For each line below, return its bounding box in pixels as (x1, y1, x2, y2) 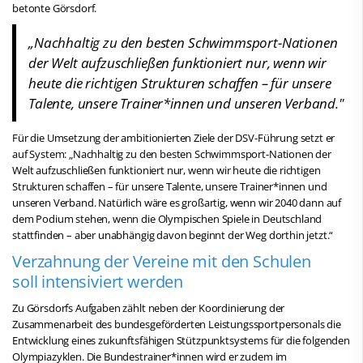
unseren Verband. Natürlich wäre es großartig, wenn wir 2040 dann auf (12, 194, 342, 210)
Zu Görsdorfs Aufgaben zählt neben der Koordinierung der (12, 300, 285, 315)
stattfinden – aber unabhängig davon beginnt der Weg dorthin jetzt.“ (12, 227, 334, 242)
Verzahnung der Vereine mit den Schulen (12, 249, 311, 272)
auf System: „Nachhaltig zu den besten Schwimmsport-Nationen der (12, 146, 331, 161)
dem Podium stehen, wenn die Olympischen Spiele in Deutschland (12, 211, 322, 226)
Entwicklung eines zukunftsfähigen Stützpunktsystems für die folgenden (12, 332, 350, 348)
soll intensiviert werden (12, 269, 184, 293)
